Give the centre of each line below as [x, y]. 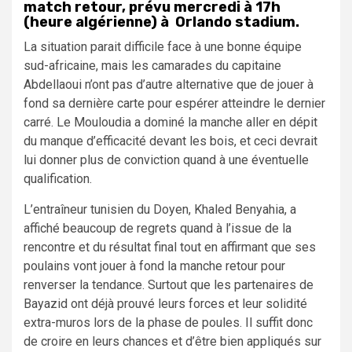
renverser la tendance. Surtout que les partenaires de [169, 284]
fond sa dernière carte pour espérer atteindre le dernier [174, 103]
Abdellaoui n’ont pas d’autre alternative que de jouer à [169, 84]
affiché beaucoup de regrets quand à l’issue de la [158, 228]
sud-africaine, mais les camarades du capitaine [152, 65]
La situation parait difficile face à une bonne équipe [163, 46]
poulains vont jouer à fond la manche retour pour [154, 266]
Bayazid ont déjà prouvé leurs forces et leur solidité [165, 303]
